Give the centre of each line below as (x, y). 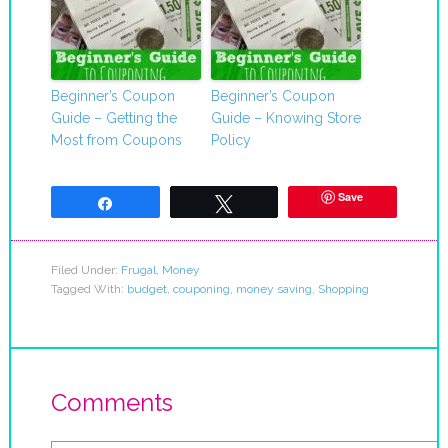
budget (146, 288)
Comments (111, 402)
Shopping (343, 288)
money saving (273, 288)
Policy (230, 139)
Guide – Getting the (113, 117)
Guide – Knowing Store (285, 117)
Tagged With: (88, 288)
